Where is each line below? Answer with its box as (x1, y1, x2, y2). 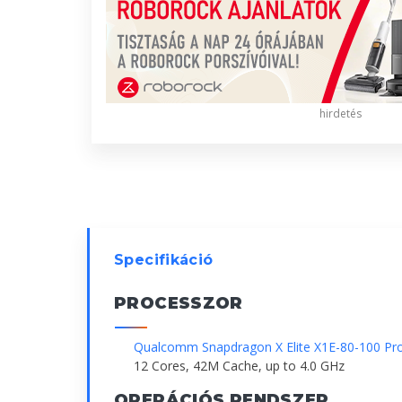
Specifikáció (114, 250, 214, 268)
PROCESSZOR (114, 293, 243, 313)
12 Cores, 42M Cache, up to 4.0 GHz (134, 356, 345, 374)
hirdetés (319, 105, 362, 121)
